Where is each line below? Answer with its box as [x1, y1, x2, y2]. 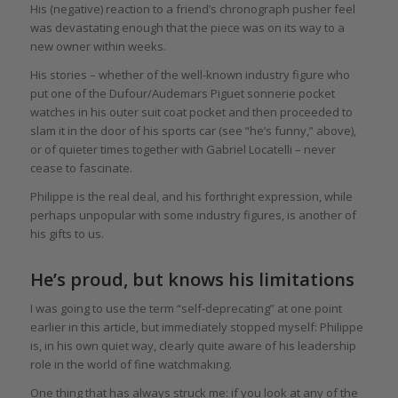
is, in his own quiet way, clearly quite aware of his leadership [29, 337, 356, 354]
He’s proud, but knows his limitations [29, 267, 354, 291]
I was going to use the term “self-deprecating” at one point [29, 299, 342, 316]
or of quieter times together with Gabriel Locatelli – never [29, 140, 336, 157]
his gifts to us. [29, 225, 104, 242]
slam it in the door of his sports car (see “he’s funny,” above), [29, 122, 356, 139]
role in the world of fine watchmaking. [29, 355, 232, 372]
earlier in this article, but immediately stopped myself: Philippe [29, 318, 363, 335]
